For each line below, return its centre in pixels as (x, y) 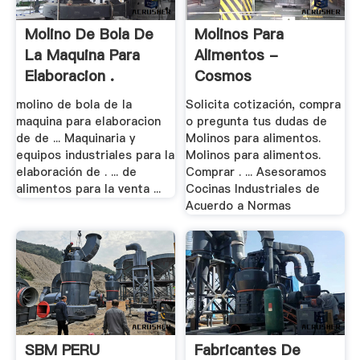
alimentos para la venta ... (88, 189)
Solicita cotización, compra (264, 104)
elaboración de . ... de (76, 172)
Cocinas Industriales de (253, 189)
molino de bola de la (74, 104)
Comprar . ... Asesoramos (256, 172)
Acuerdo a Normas (239, 206)
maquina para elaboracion (88, 121)
